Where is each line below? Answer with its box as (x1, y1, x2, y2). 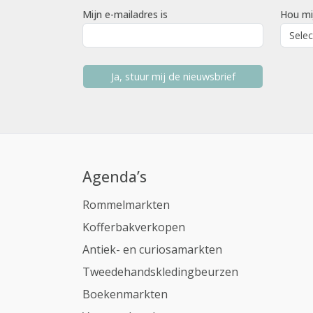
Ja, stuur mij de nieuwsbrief (151, 70, 235, 83)
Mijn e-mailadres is (82, 8, 168, 21)
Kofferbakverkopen (82, 219, 185, 235)
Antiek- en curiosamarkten (82, 242, 222, 257)
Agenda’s (82, 166, 147, 187)
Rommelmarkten (82, 197, 170, 212)
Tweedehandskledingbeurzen (82, 264, 238, 279)
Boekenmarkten (82, 286, 168, 302)
